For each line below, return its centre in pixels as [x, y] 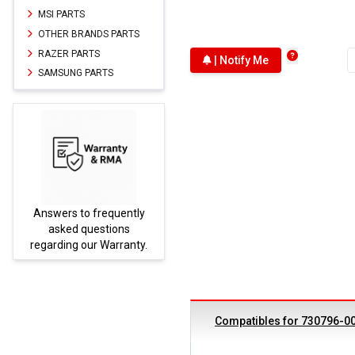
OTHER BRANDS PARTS [88, 34]
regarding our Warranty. [89, 244]
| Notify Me [240, 60]
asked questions [89, 229]
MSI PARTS [60, 15]
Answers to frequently [89, 213]
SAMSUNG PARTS [74, 73]
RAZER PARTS [68, 53]
